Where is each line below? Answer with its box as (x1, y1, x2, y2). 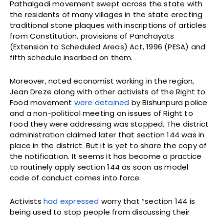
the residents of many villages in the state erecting (10, 9, 203, 20)
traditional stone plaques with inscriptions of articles (10, 20, 207, 31)
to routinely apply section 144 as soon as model (10, 162, 189, 173)
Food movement (10, 97, 74, 108)
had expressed (44, 196, 99, 207)
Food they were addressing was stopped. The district (10, 119, 209, 130)
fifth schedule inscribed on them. (10, 52, 133, 63)
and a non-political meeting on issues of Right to (10, 108, 193, 119)
